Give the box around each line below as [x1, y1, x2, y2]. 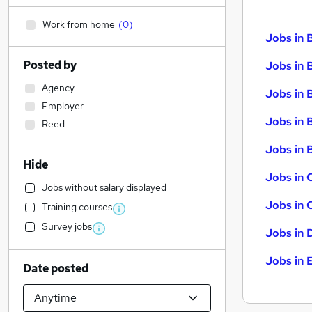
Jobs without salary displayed [42, 181, 166, 194]
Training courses [42, 201, 112, 213]
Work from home [42, 18, 115, 31]
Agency [42, 81, 75, 94]
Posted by [23, 58, 77, 72]
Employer [42, 100, 84, 112]
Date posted [23, 261, 88, 276]
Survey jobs [42, 220, 92, 233]
